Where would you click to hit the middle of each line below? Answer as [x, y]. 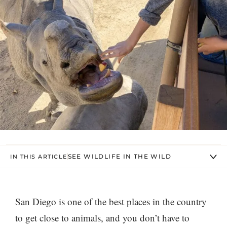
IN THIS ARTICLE [39, 156]
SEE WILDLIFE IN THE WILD [120, 156]
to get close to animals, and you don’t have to [102, 218]
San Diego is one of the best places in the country [111, 201]
